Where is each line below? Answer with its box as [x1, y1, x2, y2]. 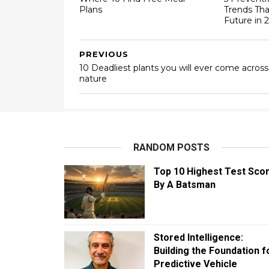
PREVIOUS [79, 49, 128, 59]
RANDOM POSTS [133, 142, 210, 153]
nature [79, 73, 107, 84]
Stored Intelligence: [154, 232, 243, 243]
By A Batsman [154, 179, 216, 190]
